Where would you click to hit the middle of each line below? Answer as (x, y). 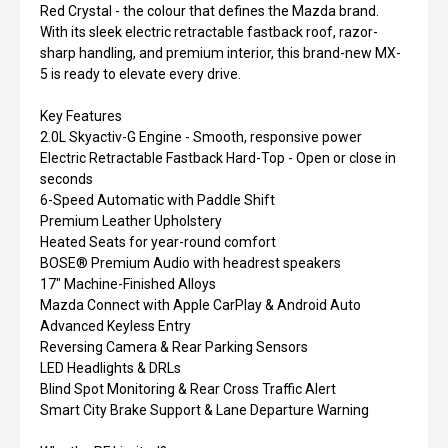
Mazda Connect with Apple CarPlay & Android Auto (200, 305)
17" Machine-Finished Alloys (128, 284)
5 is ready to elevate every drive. (140, 74)
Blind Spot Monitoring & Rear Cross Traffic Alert (188, 389)
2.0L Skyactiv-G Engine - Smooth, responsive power (201, 137)
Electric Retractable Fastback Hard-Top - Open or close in (218, 158)
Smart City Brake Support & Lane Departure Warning (204, 410)
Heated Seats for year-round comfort (158, 242)
